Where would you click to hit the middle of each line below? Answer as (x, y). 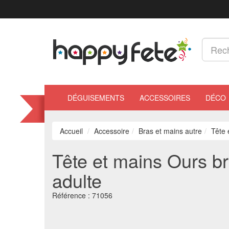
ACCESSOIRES (165, 98)
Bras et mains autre (170, 131)
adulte (77, 180)
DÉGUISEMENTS (96, 98)
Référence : (72, 195)
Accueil (71, 131)
